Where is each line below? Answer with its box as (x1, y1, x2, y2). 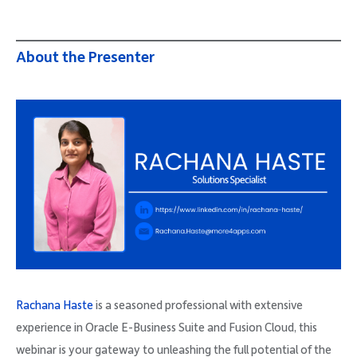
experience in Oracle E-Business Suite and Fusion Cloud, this (16, 321, 317, 335)
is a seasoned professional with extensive (93, 299, 303, 312)
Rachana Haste (16, 299, 93, 312)
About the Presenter (16, 49, 155, 66)
